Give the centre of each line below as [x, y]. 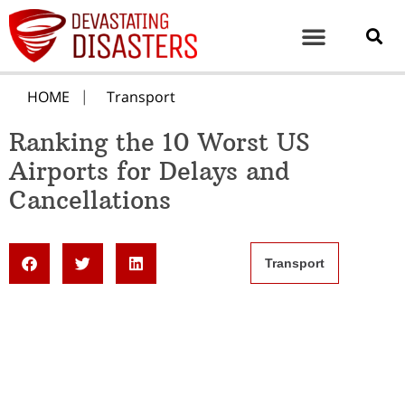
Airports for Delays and [149, 172]
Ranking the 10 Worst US [160, 143]
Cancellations [90, 201]
